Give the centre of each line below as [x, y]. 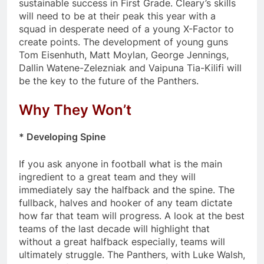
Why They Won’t [75, 110]
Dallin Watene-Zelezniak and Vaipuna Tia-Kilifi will [130, 68]
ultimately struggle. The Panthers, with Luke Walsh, [132, 254]
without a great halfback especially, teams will [122, 241]
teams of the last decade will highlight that [114, 228]
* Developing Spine [62, 136]
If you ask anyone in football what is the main [121, 164]
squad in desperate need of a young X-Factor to [126, 29]
